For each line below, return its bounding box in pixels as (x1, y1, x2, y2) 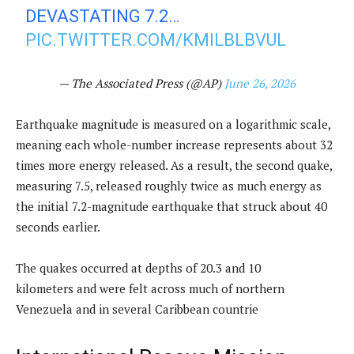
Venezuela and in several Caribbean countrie (16, 300, 258, 317)
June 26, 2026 (224, 74, 296, 91)
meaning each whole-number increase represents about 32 (16, 136, 333, 153)
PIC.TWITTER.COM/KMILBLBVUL (25, 29, 287, 50)
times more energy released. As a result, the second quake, (16, 156, 332, 173)
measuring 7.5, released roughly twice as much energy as (16, 177, 322, 194)
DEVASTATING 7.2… (25, 6, 180, 26)
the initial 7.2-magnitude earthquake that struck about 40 (16, 198, 327, 214)
